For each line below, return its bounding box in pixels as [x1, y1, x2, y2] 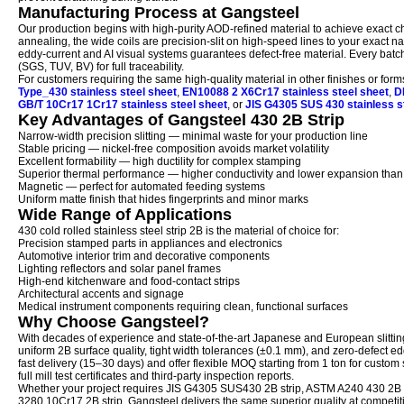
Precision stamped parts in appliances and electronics [18, 237, 282, 250]
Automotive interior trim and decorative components [18, 250, 270, 262]
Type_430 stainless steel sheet [18, 86, 177, 98]
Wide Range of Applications [18, 206, 232, 224]
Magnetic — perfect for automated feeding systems [18, 180, 265, 193]
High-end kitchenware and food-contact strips [18, 275, 240, 288]
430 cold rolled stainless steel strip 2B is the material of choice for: [18, 225, 339, 237]
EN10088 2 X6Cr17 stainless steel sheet [182, 86, 389, 98]
